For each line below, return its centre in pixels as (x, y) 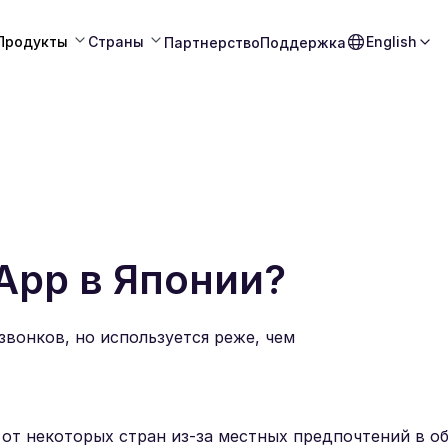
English (391, 41)
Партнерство (212, 42)
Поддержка (303, 42)
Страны (116, 41)
